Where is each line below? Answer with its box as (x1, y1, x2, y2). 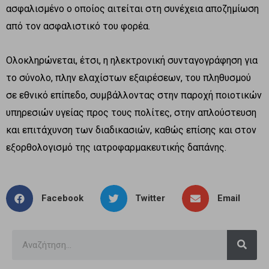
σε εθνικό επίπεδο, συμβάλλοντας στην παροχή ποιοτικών (6, 89, 262, 101)
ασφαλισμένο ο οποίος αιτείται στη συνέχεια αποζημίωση (6, 2, 259, 14)
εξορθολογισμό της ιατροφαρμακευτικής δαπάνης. (6, 141, 226, 153)
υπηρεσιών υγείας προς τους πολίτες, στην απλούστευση (6, 106, 256, 118)
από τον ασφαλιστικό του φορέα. (6, 20, 150, 32)
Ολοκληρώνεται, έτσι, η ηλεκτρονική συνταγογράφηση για (6, 54, 258, 66)
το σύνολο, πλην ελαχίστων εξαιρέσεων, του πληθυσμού (6, 71, 251, 83)
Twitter (135, 192, 165, 204)
